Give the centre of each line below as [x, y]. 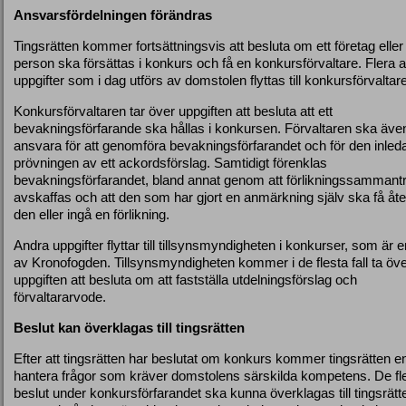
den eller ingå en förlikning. [92, 215]
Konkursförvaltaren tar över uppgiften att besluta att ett [173, 111]
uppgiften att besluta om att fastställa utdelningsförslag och [185, 280]
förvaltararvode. [60, 297]
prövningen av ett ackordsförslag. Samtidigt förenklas [170, 163]
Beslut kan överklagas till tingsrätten [129, 328]
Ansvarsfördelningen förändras [113, 15]
